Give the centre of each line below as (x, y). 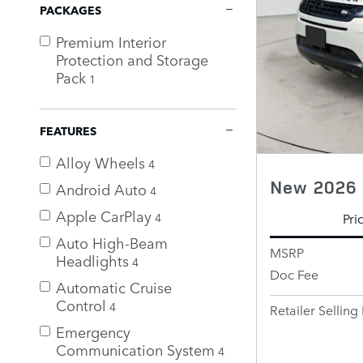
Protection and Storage (132, 59)
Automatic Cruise (114, 286)
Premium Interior (111, 41)
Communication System (135, 349)
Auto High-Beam (112, 242)
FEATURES (68, 130)
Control (81, 304)
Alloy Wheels (100, 162)
